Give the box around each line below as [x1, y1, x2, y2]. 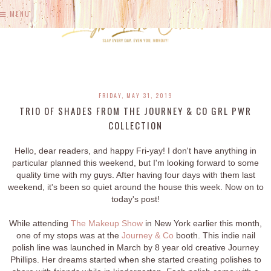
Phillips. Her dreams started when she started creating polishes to [10, 255, 261, 265]
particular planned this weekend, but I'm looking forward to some [12, 158, 259, 168]
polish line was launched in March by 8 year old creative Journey [12, 243, 259, 253]
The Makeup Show [71, 218, 143, 229]
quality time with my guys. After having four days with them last [16, 170, 255, 180]
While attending [9, 218, 71, 229]
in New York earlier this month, [143, 218, 262, 229]
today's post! [111, 194, 160, 204]
